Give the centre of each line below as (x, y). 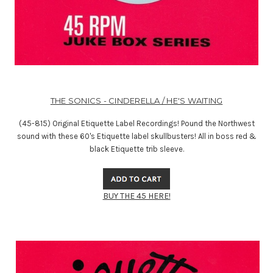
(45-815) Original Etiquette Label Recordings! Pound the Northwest (136, 124)
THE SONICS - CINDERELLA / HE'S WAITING (136, 101)
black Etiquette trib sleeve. (136, 149)
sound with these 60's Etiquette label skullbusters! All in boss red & (136, 136)
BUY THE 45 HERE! (136, 196)
